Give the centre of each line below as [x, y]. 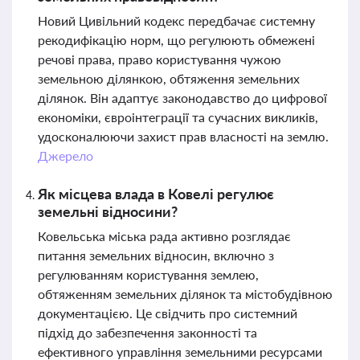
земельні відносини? [108, 211]
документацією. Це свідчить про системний [168, 313]
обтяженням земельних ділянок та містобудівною [185, 294]
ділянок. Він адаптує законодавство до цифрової [182, 98]
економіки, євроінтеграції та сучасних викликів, [178, 117]
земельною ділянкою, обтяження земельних [169, 78]
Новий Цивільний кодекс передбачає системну [176, 20]
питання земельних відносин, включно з [156, 255]
